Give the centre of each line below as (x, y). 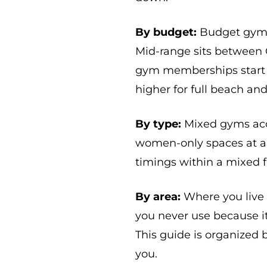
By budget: (166, 32)
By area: (158, 196)
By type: (159, 124)
